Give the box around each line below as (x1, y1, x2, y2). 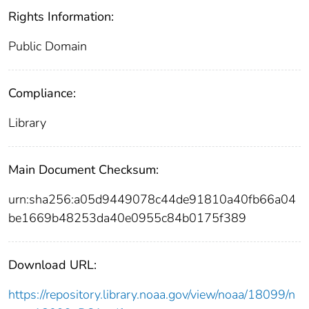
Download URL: (8, 256, 97, 273)
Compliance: (8, 84, 76, 101)
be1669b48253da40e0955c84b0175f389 (8, 209, 246, 226)
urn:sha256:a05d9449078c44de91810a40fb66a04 (8, 190, 296, 208)
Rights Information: (8, 8, 114, 25)
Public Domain (8, 37, 87, 54)
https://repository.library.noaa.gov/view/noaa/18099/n (8, 286, 295, 303)
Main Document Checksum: (8, 161, 159, 178)
